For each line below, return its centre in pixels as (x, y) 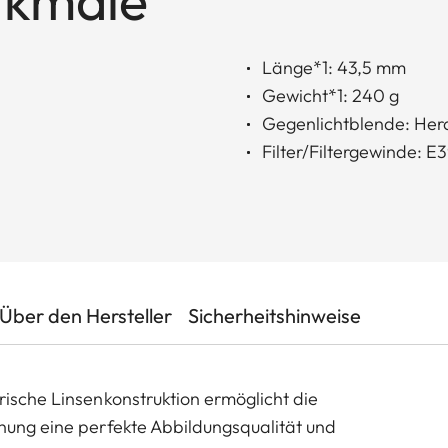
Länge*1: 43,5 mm (334, 68)
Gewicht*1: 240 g (330, 96)
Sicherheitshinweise (274, 316)
